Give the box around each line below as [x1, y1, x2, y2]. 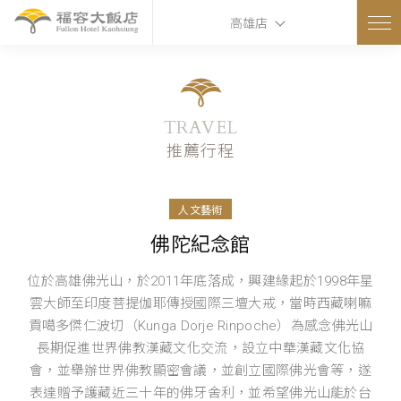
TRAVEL [163, 115, 238, 140]
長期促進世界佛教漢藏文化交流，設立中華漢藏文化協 [36, 340, 365, 356]
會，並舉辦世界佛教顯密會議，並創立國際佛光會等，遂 [30, 363, 371, 379]
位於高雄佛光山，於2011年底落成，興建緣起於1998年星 [27, 273, 374, 289]
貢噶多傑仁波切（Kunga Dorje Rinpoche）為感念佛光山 [28, 318, 373, 334]
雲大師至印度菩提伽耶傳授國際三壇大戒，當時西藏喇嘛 [30, 295, 371, 311]
